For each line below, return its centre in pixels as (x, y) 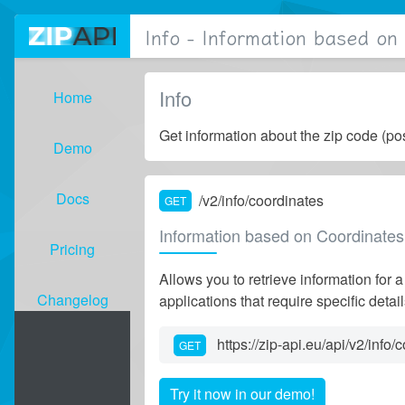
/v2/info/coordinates (261, 200)
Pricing (72, 249)
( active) (39, 219)
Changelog (72, 300)
